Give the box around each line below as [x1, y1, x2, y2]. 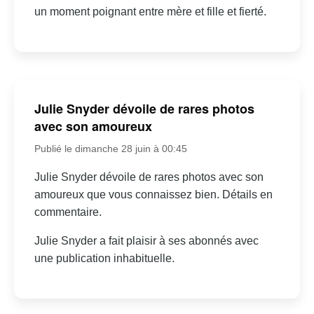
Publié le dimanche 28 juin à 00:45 [34, 142, 187, 154]
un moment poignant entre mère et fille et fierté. [34, 6, 266, 18]
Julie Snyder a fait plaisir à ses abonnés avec [34, 234, 259, 247]
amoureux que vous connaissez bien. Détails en [34, 188, 273, 200]
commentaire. [34, 205, 102, 218]
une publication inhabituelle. [34, 252, 175, 264]
